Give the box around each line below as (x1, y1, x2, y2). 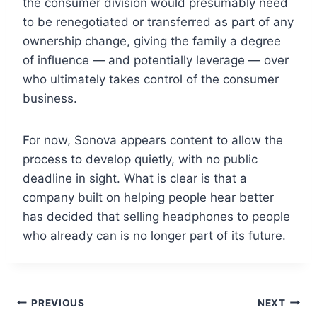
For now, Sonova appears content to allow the (23, 133, 283, 148)
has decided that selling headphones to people (23, 209, 290, 224)
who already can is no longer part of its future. (23, 229, 286, 243)
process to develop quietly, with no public (23, 152, 258, 167)
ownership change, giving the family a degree (23, 34, 281, 49)
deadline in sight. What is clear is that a (23, 171, 247, 186)
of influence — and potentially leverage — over (23, 53, 289, 68)
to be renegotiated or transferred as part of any (23, 15, 294, 30)
